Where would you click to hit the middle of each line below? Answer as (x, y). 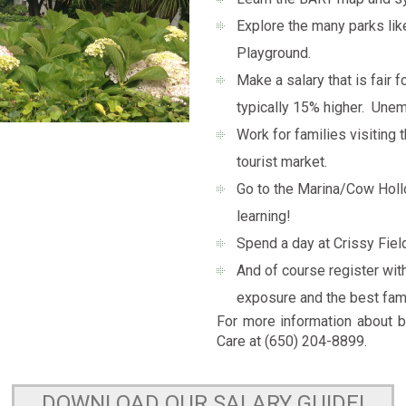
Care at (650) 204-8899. (292, 342)
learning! (264, 217)
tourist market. (282, 162)
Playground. (274, 53)
